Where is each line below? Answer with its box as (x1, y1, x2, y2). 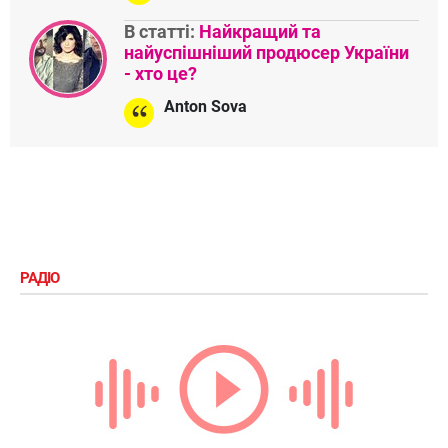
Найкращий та (199, 20, 321, 42)
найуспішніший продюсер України (124, 41, 409, 63)
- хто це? (124, 62, 197, 84)
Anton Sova (164, 96, 247, 116)
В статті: (124, 20, 199, 42)
